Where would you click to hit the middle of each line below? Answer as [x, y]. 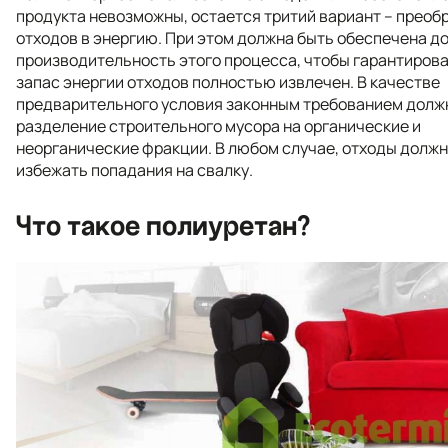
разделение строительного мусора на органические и [218, 126]
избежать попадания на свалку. [134, 170]
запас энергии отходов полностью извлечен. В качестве [228, 82]
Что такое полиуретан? [163, 226]
